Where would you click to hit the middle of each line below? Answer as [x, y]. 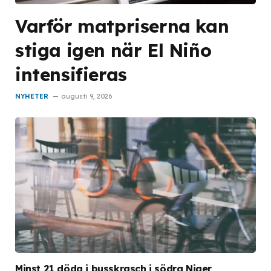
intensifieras [71, 74]
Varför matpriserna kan [122, 26]
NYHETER [32, 96]
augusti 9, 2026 [87, 96]
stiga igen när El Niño [113, 50]
